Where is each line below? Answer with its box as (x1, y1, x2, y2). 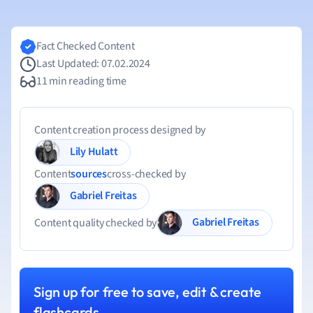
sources (71, 166, 107, 182)
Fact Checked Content (36, 38, 135, 54)
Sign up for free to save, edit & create (34, 283, 262, 300)
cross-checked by (106, 166, 186, 182)
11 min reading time (36, 73, 126, 89)
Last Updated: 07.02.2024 (36, 56, 150, 71)
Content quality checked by (34, 214, 157, 231)
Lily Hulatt (87, 143, 118, 159)
